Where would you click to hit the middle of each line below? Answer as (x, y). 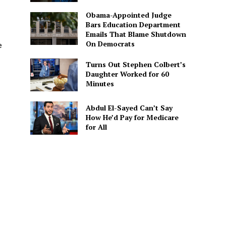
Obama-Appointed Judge (128, 15)
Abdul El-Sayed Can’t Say (129, 107)
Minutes (100, 84)
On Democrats (110, 44)
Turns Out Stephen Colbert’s (135, 65)
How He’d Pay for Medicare (132, 117)
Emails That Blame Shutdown (136, 34)
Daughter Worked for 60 (127, 74)
